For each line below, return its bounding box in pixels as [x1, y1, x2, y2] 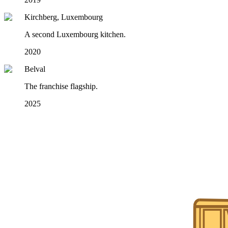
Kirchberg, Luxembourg [24, 13, 103, 22]
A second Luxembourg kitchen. [24, 30, 126, 39]
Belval [24, 65, 45, 74]
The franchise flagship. [24, 82, 98, 91]
